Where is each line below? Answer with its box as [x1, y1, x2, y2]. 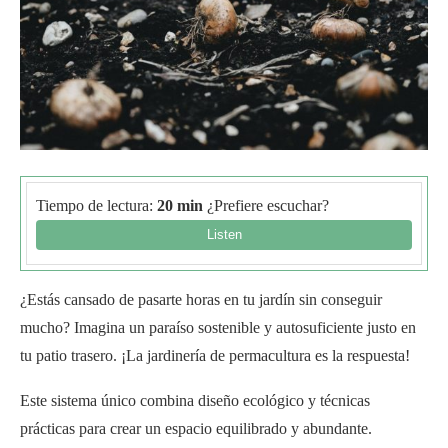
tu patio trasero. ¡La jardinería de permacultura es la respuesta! [20, 346, 410, 364]
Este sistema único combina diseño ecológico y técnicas [20, 391, 370, 409]
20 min [153, 196, 203, 214]
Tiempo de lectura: [36, 196, 153, 214]
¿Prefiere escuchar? [203, 196, 329, 214]
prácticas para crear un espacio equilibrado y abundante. [20, 419, 372, 437]
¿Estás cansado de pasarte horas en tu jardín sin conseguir [20, 290, 382, 308]
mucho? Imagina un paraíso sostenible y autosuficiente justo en [20, 318, 416, 336]
